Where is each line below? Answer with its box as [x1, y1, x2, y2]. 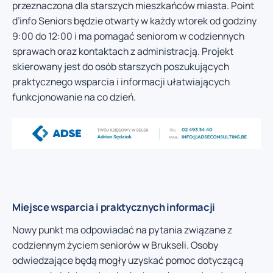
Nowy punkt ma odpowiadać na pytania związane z [12, 223, 232, 237]
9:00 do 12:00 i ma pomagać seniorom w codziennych [12, 29, 244, 43]
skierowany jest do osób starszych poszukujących [12, 59, 229, 73]
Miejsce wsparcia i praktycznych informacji [12, 200, 216, 214]
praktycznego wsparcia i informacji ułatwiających [12, 74, 230, 88]
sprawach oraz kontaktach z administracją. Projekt [12, 44, 233, 58]
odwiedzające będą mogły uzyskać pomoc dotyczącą [12, 253, 244, 268]
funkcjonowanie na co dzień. [12, 90, 136, 104]
